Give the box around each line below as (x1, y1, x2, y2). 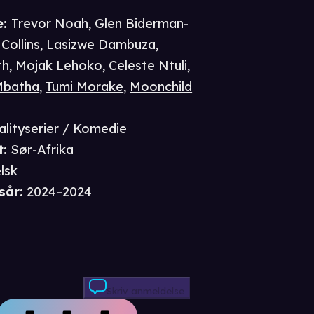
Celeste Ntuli (109, 57, 188, 74)
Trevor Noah (11, 15, 89, 32)
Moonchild (130, 78, 193, 95)
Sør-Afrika (11, 142, 74, 158)
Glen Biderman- (95, 15, 189, 32)
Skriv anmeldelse (107, 285, 184, 297)
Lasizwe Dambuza (46, 36, 156, 53)
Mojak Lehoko (15, 57, 103, 74)
